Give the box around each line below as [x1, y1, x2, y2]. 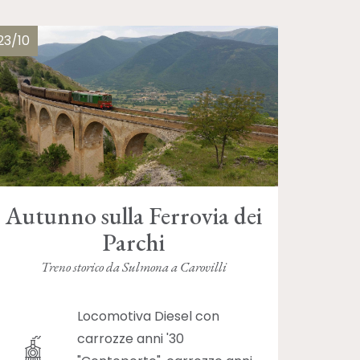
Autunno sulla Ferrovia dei [5, 200, 262, 232]
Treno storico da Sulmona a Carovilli [40, 258, 227, 276]
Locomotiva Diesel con [77, 306, 219, 325]
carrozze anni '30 [77, 329, 184, 348]
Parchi [102, 227, 165, 259]
